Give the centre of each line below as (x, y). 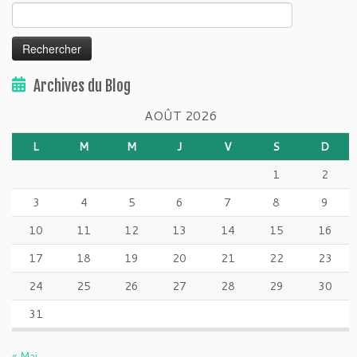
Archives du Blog (82, 86)
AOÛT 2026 (180, 115)
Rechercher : (42, 10)
